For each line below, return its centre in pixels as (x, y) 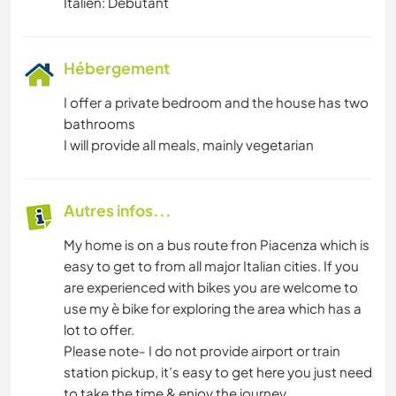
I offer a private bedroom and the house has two (216, 103)
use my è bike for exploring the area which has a (213, 308)
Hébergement (117, 69)
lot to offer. (99, 330)
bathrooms (99, 124)
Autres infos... (118, 211)
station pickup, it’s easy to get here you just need (218, 372)
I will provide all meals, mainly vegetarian (189, 145)
